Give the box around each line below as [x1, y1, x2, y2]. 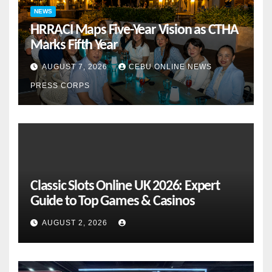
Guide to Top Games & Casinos [30, 194, 195, 209]
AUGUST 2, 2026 [42, 219, 110, 228]
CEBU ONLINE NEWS [129, 63, 212, 72]
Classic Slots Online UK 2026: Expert [30, 178, 220, 194]
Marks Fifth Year [30, 38, 118, 53]
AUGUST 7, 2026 [42, 63, 110, 72]
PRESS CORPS [30, 81, 90, 90]
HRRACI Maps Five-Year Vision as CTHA [30, 22, 239, 38]
